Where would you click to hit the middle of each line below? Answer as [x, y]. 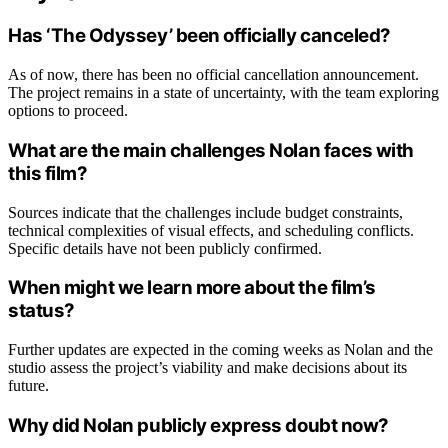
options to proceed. [68, 111]
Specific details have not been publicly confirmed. [165, 248]
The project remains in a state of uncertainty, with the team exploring [223, 93]
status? [41, 311]
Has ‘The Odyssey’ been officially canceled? [199, 36]
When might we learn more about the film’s [192, 288]
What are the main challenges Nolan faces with [211, 150]
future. [28, 386]
